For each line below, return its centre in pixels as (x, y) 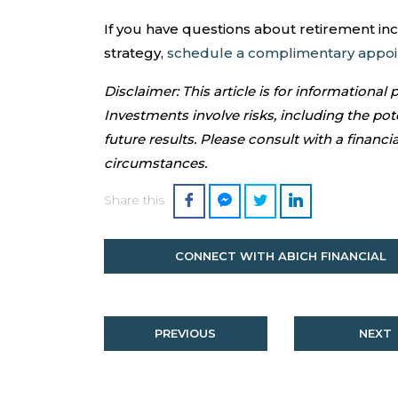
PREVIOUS (186, 334)
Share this (134, 199)
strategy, (135, 53)
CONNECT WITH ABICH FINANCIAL (280, 256)
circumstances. (155, 163)
